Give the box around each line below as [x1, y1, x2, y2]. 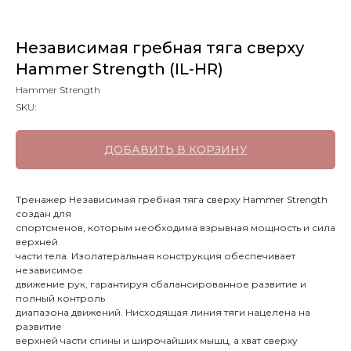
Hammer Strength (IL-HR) [16, 60, 223, 78]
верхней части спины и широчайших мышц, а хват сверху [16, 335, 298, 346]
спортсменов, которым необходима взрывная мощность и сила [16, 222, 335, 233]
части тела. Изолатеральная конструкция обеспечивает [16, 250, 295, 262]
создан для [16, 208, 71, 219]
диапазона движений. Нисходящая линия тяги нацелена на [16, 306, 310, 318]
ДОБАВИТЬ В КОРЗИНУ [103, 143, 248, 157]
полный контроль [16, 292, 105, 304]
